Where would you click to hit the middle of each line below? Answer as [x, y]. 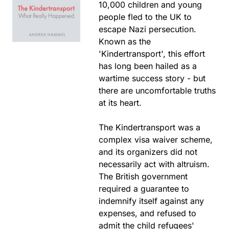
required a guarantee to [144, 189]
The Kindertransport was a [150, 127]
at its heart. [120, 103]
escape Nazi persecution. [148, 29]
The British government [143, 176]
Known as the [125, 41]
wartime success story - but [152, 78]
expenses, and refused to [148, 213]
